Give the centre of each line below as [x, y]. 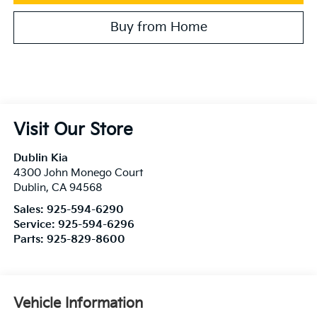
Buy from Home [158, 27]
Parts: [30, 239]
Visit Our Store [73, 129]
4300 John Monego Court [78, 173]
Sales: [30, 209]
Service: [35, 224]
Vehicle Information [78, 304]
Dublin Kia [40, 158]
